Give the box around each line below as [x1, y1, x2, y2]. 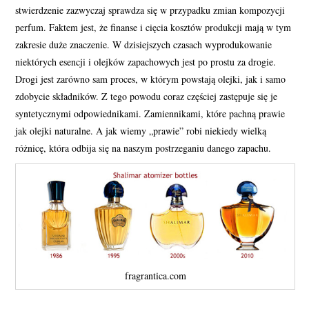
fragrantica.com [124, 268, 186, 282]
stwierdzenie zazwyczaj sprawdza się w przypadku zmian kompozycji [15, 3, 286, 17]
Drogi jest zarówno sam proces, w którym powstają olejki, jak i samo [15, 72, 286, 86]
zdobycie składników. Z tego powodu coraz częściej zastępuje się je [15, 89, 278, 103]
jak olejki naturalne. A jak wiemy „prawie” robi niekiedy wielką [15, 123, 267, 137]
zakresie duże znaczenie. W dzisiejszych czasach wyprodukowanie [15, 37, 272, 51]
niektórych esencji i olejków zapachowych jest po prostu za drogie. [15, 54, 277, 68]
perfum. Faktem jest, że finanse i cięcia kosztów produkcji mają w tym [15, 20, 292, 34]
